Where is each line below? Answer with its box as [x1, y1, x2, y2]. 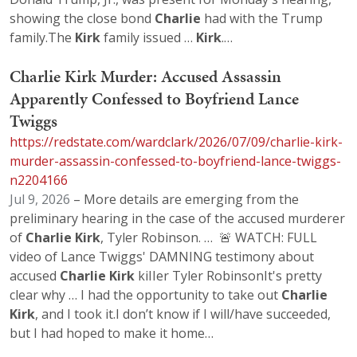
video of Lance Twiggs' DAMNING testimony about [10, 247, 314, 265]
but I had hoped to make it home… [10, 324, 214, 342]
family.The [10, 29, 75, 47]
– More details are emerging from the [70, 190, 299, 208]
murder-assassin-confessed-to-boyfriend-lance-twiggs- [10, 151, 341, 170]
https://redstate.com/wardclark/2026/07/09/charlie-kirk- [10, 132, 343, 151]
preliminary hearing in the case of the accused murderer [10, 209, 345, 227]
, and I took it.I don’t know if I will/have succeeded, [35, 304, 331, 323]
